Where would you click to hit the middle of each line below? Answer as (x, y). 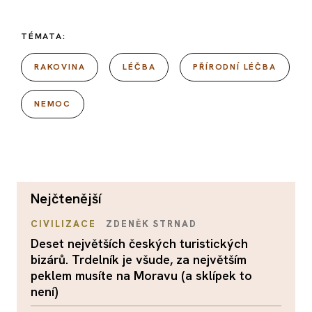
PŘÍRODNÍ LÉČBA (235, 67)
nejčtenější (71, 198)
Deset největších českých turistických (139, 243)
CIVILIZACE (63, 224)
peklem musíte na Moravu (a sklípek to (141, 275)
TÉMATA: (44, 36)
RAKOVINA (60, 67)
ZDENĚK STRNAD (151, 224)
